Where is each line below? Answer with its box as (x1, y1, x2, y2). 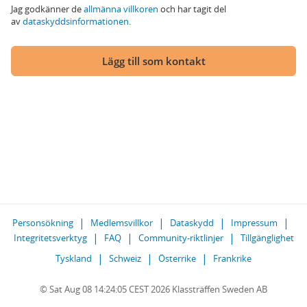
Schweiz (109, 252, 141, 265)
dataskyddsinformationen (23, 15, 129, 27)
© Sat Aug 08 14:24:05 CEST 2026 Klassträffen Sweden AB (40, 283, 267, 295)
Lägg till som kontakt (101, 54, 206, 68)
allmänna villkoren (84, 3, 158, 15)
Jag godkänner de (11, 3, 84, 15)
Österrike (158, 252, 196, 265)
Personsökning (12, 217, 73, 229)
